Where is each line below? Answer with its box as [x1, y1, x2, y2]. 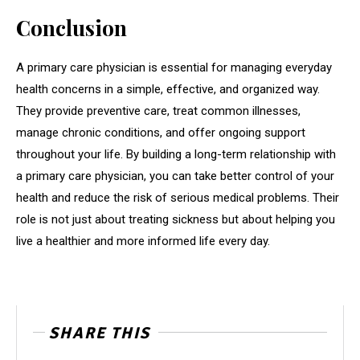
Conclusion [16, 14, 127, 43]
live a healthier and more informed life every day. [16, 234, 270, 249]
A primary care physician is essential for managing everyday [16, 60, 332, 76]
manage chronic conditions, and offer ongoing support [16, 125, 305, 141]
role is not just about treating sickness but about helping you [16, 212, 335, 227]
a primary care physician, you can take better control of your [16, 169, 334, 184]
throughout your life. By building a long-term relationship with [16, 147, 336, 162]
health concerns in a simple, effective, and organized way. [16, 82, 320, 97]
